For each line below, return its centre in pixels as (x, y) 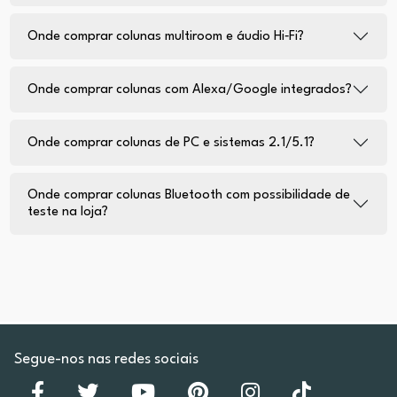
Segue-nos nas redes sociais (106, 359)
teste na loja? (67, 213)
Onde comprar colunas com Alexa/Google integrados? (189, 90)
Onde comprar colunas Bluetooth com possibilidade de (188, 196)
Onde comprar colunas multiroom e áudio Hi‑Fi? (165, 36)
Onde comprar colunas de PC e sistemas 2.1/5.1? (171, 143)
